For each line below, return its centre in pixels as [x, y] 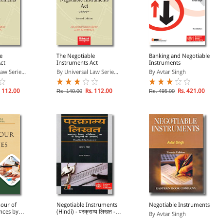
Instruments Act [77, 63]
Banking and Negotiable [179, 56]
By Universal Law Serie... [87, 72]
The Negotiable [76, 56]
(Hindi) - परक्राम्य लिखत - [86, 212]
